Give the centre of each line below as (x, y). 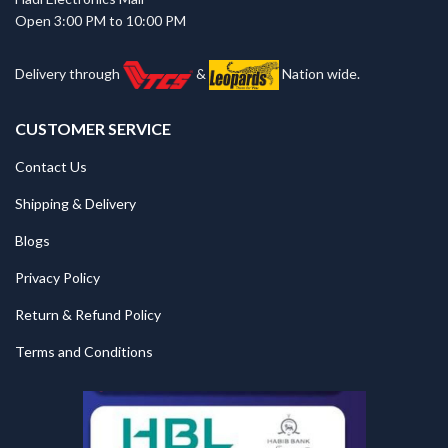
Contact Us (51, 167)
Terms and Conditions (84, 352)
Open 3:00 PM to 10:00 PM (100, 20)
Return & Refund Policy (88, 315)
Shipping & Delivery (75, 204)
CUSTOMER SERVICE (93, 129)
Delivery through (69, 73)
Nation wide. (319, 73)
